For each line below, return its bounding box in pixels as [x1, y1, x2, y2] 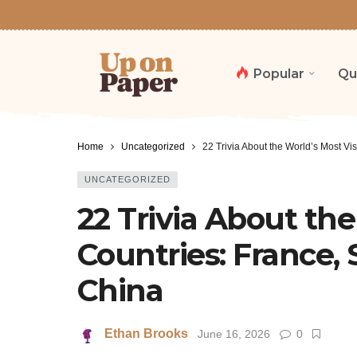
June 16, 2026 [198, 328, 270, 341]
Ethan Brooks [104, 327, 188, 341]
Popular [253, 65, 304, 81]
